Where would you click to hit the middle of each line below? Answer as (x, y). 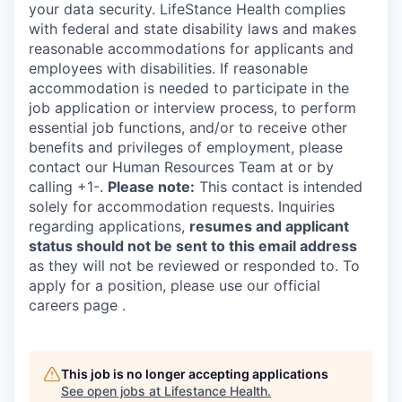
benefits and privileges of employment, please (186, 148)
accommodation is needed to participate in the (189, 88)
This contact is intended (279, 187)
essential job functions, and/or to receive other (188, 128)
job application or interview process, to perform (192, 108)
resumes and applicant (269, 227)
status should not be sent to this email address (193, 246)
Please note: (151, 187)
